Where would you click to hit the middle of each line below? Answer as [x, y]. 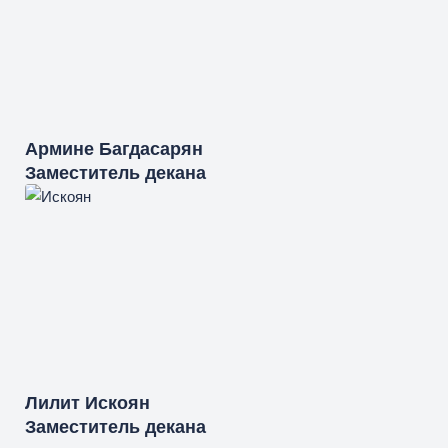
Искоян [117, 402]
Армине [59, 148]
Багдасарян [151, 148]
